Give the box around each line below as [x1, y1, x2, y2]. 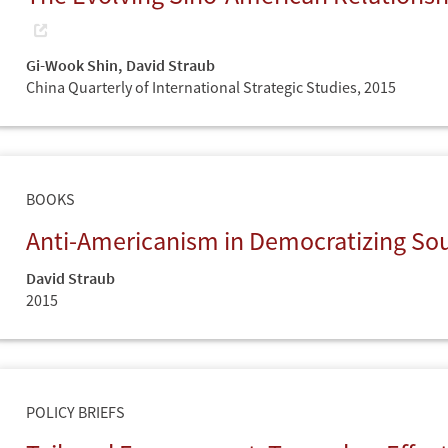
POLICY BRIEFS [26, 401, 125, 422]
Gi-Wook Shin [26, 54, 118, 75]
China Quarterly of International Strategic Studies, [26, 76, 364, 97]
